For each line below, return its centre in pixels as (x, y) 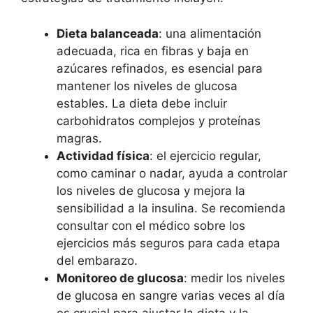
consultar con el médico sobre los (151, 225)
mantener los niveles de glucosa (147, 86)
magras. (79, 138)
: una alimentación (210, 33)
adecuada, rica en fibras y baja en (153, 51)
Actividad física (103, 155)
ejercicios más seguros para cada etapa (168, 243)
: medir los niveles (234, 278)
